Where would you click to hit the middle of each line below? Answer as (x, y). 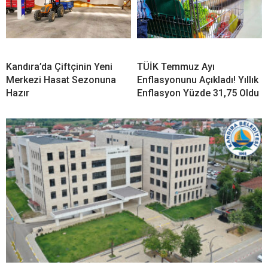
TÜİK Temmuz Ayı (176, 67)
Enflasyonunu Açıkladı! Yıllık (198, 80)
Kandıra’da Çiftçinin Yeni (59, 67)
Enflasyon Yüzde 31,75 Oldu (198, 93)
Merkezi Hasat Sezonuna (61, 80)
